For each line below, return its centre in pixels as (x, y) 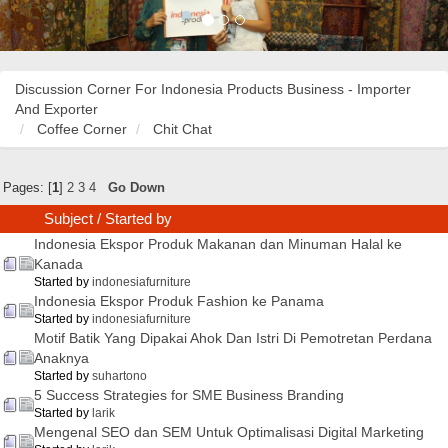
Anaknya (61, 358)
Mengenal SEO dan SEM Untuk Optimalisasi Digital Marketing (229, 432)
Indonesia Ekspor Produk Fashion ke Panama (179, 301)
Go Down (136, 187)
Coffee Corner (82, 128)
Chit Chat (182, 128)
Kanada (58, 264)
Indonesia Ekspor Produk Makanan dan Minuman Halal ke (218, 244)
